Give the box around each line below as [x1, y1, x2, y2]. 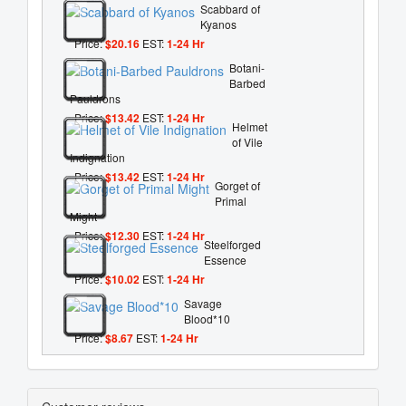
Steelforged [204, 236, 261, 252]
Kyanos [200, 15, 237, 32]
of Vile [232, 133, 263, 150]
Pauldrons [70, 90, 121, 106]
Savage [184, 295, 222, 311]
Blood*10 [184, 310, 230, 326]
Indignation [70, 149, 125, 165]
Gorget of [215, 177, 260, 193]
